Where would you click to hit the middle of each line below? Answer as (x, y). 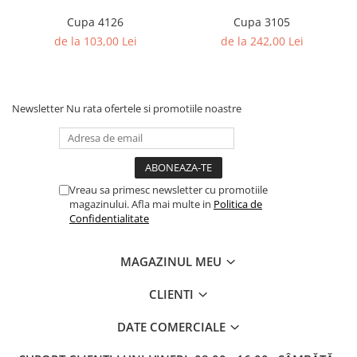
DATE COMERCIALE (173, 327)
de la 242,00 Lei (262, 41)
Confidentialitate (109, 218)
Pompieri (37, 26)
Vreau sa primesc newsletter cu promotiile (169, 190)
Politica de (238, 204)
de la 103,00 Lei (95, 41)
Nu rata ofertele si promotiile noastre (154, 108)
